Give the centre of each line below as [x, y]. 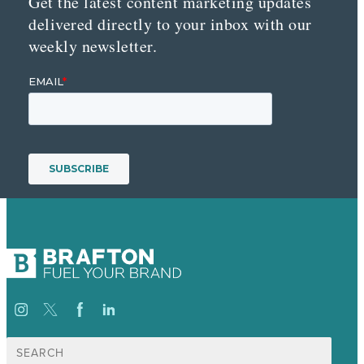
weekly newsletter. [93, 46]
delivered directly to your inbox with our [170, 24]
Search [23, 343]
